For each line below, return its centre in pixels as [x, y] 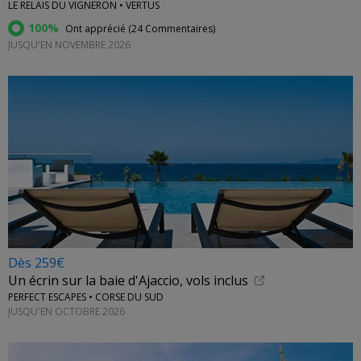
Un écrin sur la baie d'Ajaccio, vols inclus [128, 281]
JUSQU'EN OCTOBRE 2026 [66, 311]
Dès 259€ [36, 263]
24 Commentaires [172, 29]
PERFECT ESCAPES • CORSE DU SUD [86, 297]
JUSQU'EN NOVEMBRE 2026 [69, 45]
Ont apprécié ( [97, 29]
